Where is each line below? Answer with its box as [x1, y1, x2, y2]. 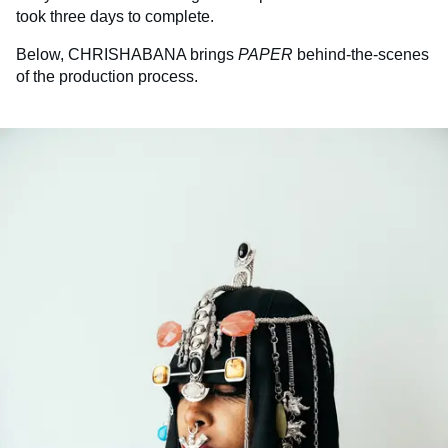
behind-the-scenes [297, 46, 429, 64]
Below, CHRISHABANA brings [16, 46, 238, 64]
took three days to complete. [16, 8, 214, 26]
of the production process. [16, 68, 198, 86]
